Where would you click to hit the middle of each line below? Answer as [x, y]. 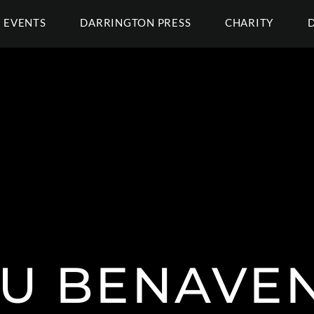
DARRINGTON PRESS [136, 22]
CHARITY [249, 22]
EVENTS [25, 22]
